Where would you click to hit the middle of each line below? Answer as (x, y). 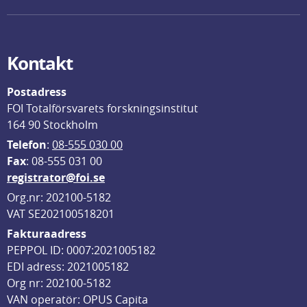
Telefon (27, 145)
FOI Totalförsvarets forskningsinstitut (102, 108)
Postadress (37, 92)
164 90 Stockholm (52, 125)
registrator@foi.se (56, 177)
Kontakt (40, 63)
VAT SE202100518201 (61, 214)
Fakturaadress (47, 234)
